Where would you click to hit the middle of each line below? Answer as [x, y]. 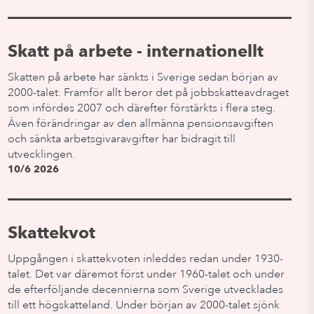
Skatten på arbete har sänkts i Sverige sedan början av [143, 77]
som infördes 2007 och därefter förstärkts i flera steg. [141, 108]
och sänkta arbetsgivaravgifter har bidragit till [121, 139]
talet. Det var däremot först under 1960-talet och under [146, 274]
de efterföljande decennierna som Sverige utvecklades [145, 289]
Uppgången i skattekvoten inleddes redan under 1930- [145, 259]
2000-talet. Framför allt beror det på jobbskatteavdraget [148, 93]
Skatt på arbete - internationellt [135, 51]
